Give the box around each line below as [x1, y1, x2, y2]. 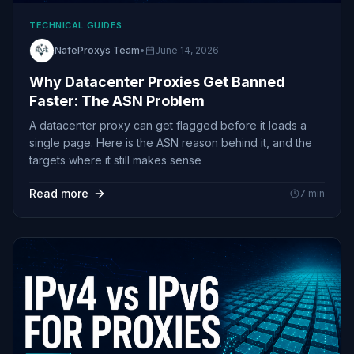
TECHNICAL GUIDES [29, 19, 122, 31]
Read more [29, 186, 88, 200]
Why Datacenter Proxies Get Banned [29, 73, 285, 90]
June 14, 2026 [155, 43, 219, 56]
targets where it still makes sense [29, 153, 201, 167]
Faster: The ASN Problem [29, 92, 205, 109]
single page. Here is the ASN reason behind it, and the [29, 135, 312, 149]
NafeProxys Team [55, 43, 140, 56]
